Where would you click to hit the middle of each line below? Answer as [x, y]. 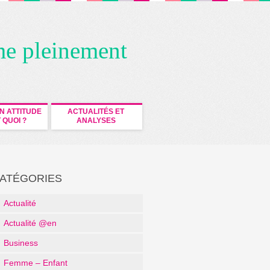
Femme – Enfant [36, 262]
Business [21, 243]
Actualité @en [30, 223]
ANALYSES [96, 120]
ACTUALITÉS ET [96, 111]
